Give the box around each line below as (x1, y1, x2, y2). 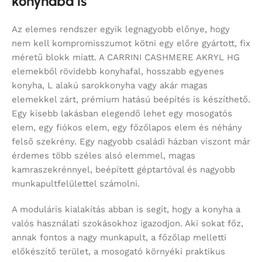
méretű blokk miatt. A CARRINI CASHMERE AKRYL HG (12, 52, 240, 63)
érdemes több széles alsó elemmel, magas (12, 150, 195, 161)
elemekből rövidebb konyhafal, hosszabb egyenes (12, 66, 224, 77)
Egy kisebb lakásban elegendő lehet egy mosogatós (12, 108, 232, 119)
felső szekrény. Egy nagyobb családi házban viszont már (12, 136, 250, 147)
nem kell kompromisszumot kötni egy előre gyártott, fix (12, 38, 250, 49)
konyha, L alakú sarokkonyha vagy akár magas (12, 80, 208, 91)
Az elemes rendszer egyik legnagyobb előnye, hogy (12, 24, 230, 35)
